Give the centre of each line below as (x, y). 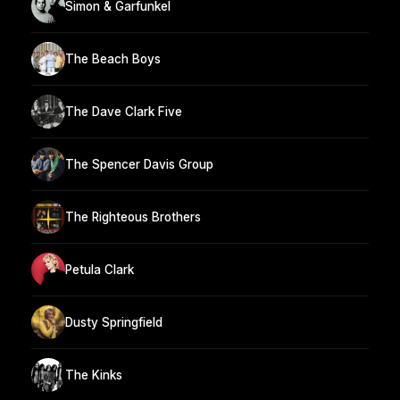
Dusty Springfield (114, 322)
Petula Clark (100, 269)
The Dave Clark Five (124, 111)
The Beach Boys (113, 58)
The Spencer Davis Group (139, 164)
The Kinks (94, 375)
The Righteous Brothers (133, 217)
